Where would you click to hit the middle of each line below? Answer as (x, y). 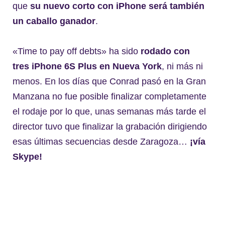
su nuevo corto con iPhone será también (117, 6)
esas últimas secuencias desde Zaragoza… (101, 142)
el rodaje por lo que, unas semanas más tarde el (109, 112)
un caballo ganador (54, 21)
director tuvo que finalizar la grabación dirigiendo (110, 127)
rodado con (165, 51)
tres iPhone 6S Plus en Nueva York (87, 67)
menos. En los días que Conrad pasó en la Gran (109, 82)
